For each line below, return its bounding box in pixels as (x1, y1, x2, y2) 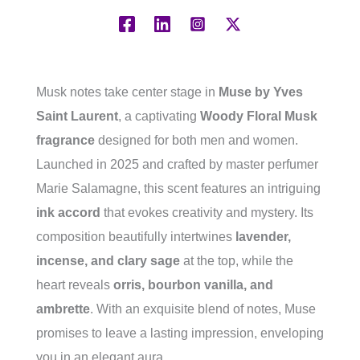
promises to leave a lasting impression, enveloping (36, 326, 324, 341)
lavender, (235, 230, 291, 244)
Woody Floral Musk (200, 109, 317, 124)
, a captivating (118, 109, 200, 124)
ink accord (36, 206, 100, 220)
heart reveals (36, 278, 113, 292)
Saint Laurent (36, 109, 118, 124)
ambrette (36, 302, 90, 317)
